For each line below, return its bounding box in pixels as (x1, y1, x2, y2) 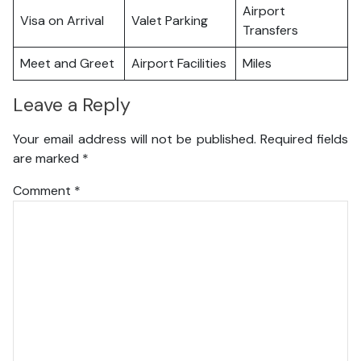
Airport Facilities (131, 55, 226, 72)
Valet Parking (131, 12, 208, 29)
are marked (13, 149, 82, 167)
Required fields (259, 130, 348, 147)
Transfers (243, 22, 298, 39)
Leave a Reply (13, 93, 131, 118)
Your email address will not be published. (13, 130, 256, 147)
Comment (13, 181, 74, 199)
